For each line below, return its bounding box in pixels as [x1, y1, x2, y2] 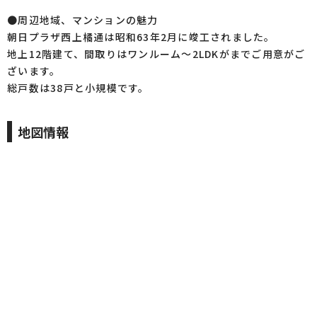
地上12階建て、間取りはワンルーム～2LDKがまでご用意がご [7, 47, 306, 61]
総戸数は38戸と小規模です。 [7, 81, 149, 95]
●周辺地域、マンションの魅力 [7, 13, 158, 27]
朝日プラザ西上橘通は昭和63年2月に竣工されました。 [7, 30, 275, 44]
